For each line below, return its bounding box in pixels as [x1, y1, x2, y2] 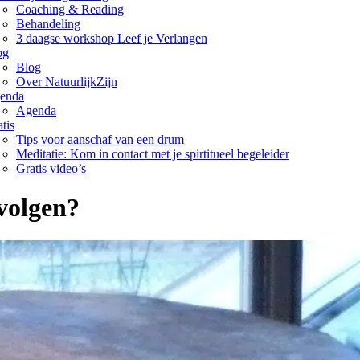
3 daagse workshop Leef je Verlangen [16, 31, 207, 45]
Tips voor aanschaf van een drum [16, 133, 184, 146]
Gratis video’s [16, 162, 86, 175]
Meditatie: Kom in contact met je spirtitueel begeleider [16, 147, 289, 161]
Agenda [16, 104, 56, 117]
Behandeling [16, 17, 80, 31]
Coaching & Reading [16, 2, 124, 16]
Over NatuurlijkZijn [16, 75, 117, 88]
